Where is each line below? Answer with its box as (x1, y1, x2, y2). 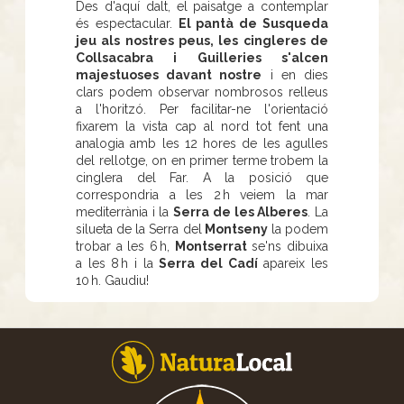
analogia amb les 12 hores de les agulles (76, 135, 328, 151)
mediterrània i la (76, 204, 174, 219)
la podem (267, 221, 329, 236)
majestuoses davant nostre (76, 67, 262, 82)
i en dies (262, 67, 329, 82)
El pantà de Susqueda (178, 15, 329, 31)
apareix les (257, 255, 329, 271)
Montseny (201, 221, 268, 236)
